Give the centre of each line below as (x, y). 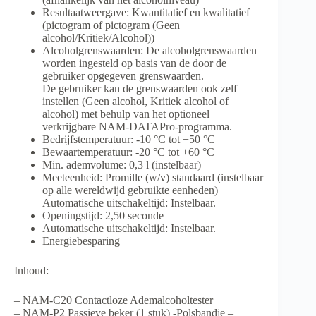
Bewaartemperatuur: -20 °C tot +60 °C (128, 152)
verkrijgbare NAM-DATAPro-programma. (137, 127)
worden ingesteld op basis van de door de (134, 63)
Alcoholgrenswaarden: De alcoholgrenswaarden (150, 51)
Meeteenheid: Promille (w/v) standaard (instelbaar (153, 178)
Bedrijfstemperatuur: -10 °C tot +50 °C (129, 140)
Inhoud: (31, 271)
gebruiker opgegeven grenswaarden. (123, 76)
